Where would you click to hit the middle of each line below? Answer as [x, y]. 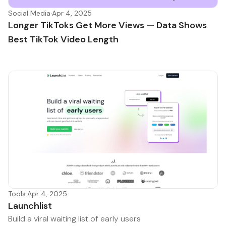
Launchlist [30, 206]
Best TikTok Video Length [63, 39]
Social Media [29, 13]
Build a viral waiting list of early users [74, 219]
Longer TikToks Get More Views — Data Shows [107, 25]
